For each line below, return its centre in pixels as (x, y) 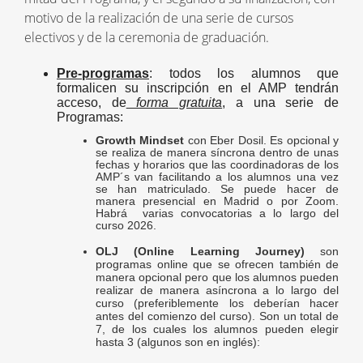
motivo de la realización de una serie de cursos (159, 18)
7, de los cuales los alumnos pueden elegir (217, 329)
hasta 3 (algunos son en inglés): (178, 342)
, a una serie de (281, 102)
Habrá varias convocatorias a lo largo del (217, 213)
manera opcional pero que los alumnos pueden (217, 277)
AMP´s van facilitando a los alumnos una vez (217, 177)
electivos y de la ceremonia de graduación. (147, 37)
